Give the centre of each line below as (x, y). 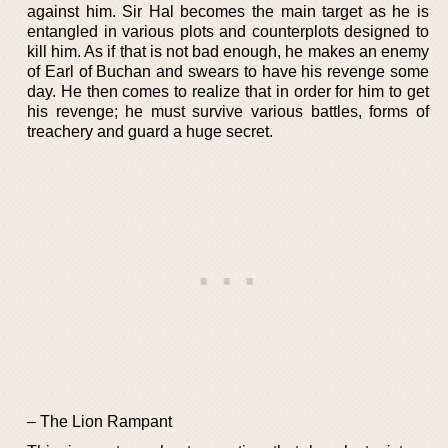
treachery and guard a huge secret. (150, 131)
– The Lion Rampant (99, 421)
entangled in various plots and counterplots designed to (228, 31)
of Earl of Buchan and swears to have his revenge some (228, 71)
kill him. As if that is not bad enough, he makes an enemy (228, 51)
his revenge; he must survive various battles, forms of (228, 111)
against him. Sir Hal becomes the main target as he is (228, 11)
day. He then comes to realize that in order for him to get (228, 91)
